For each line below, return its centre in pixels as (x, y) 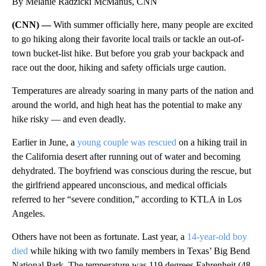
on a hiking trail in (212, 142)
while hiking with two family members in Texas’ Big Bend (139, 251)
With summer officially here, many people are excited (153, 24)
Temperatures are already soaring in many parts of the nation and (133, 90)
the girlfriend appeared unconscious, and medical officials (119, 185)
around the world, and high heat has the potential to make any (127, 104)
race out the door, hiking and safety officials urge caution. (119, 67)
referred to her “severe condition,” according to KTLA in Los (127, 199)
